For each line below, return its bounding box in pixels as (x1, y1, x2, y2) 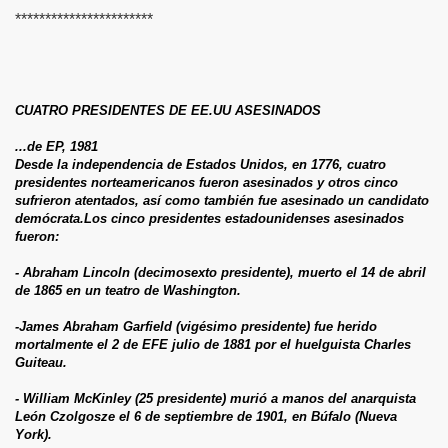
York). (15, 426, 52, 442)
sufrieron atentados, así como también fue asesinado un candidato (15, 192, 429, 208)
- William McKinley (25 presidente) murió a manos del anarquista (15, 390, 416, 406)
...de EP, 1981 (15, 138, 98, 154)
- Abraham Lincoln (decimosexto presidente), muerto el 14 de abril (15, 264, 426, 280)
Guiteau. (15, 354, 67, 370)
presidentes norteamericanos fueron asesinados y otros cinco (15, 174, 398, 190)
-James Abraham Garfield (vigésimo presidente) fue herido (15, 318, 377, 334)
